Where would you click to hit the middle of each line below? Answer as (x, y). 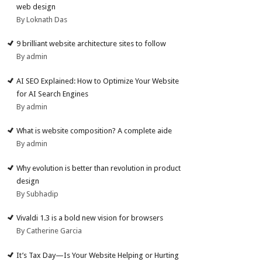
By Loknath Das (42, 19)
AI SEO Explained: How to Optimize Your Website (98, 81)
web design (36, 6)
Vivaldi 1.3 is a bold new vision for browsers (90, 218)
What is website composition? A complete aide (94, 131)
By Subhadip (38, 194)
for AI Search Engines (53, 94)
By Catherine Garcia (49, 231)
